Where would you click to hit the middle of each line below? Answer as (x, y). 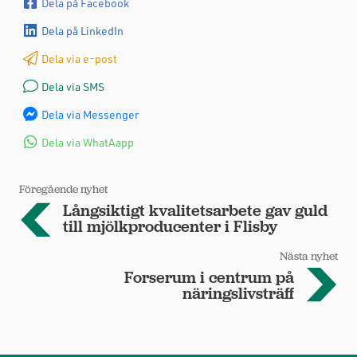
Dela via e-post (79, 58)
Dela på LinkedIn (82, 30)
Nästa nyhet (309, 255)
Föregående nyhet (63, 188)
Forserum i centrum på (209, 278)
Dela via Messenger (90, 114)
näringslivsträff (238, 294)
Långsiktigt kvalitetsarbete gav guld (196, 211)
